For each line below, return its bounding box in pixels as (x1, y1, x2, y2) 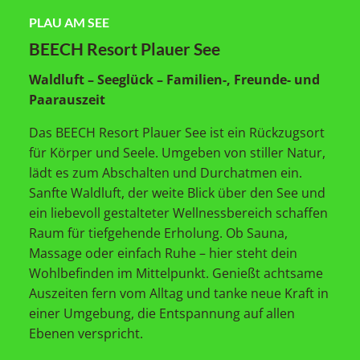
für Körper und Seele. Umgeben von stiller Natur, (28, 144, 325, 162)
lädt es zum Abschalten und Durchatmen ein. (28, 164, 302, 182)
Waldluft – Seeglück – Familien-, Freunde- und (28, 71, 320, 89)
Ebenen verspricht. (28, 325, 143, 343)
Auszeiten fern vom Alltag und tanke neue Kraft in (28, 284, 329, 303)
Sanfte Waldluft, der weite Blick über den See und (28, 184, 325, 202)
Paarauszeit (28, 91, 105, 109)
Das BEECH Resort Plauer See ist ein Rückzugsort (28, 124, 325, 142)
